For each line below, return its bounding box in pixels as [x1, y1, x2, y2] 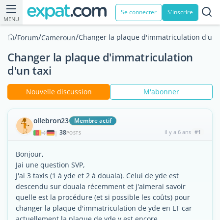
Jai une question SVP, [16, 160, 85, 169]
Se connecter [121, 8, 157, 16]
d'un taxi [7, 63, 52, 78]
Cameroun [41, 33, 76, 42]
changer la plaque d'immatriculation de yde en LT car [16, 203, 192, 213]
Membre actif [74, 116, 111, 125]
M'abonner [143, 87, 179, 96]
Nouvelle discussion [26, 87, 92, 96]
